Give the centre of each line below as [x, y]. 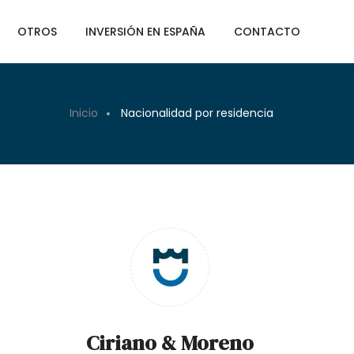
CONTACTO [267, 32]
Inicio [84, 113]
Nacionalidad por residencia [197, 113]
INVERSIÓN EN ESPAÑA [145, 32]
